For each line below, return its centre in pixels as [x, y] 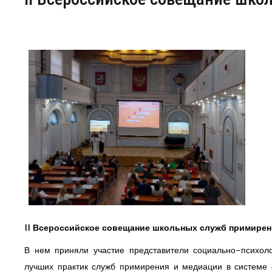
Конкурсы [30, 52]
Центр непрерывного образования [74, 26]
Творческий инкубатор [54, 78]
